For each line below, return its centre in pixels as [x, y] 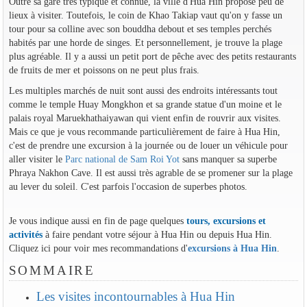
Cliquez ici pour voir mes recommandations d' [98, 248]
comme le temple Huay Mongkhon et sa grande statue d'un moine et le [145, 104]
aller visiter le [37, 159]
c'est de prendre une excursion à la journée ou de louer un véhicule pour [148, 145]
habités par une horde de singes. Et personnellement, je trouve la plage [145, 42]
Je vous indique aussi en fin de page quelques [97, 220]
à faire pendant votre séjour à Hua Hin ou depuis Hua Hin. [157, 234]
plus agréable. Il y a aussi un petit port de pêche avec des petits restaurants [152, 56]
